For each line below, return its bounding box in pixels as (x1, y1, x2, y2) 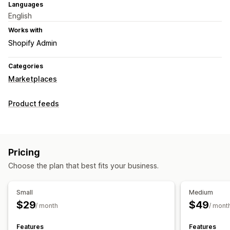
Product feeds (8, 99, 59, 108)
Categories (8, 62, 43, 70)
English (8, 11, 32, 21)
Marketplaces (8, 74, 57, 84)
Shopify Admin (8, 39, 57, 48)
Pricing (8, 147, 40, 158)
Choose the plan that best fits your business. (8, 161, 159, 170)
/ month (35, 202, 59, 210)
